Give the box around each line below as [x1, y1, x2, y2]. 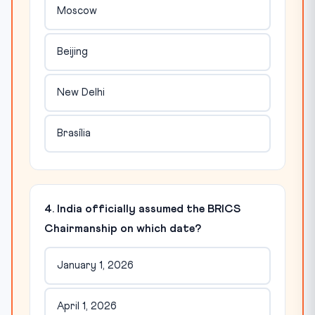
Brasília [56, 128, 91, 139]
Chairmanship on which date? [44, 222, 201, 234]
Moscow [56, 6, 97, 17]
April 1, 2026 [56, 301, 117, 312]
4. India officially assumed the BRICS [44, 202, 240, 214]
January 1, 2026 [56, 260, 134, 271]
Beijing [56, 46, 88, 58]
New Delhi [56, 87, 105, 98]
